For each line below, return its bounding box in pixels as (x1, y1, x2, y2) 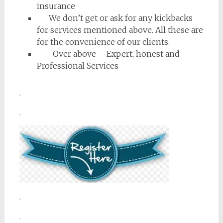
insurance (36, 1, 75, 11)
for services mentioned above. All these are (36, 25, 203, 35)
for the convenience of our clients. (36, 37, 170, 47)
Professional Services (36, 61, 118, 71)
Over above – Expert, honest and (36, 49, 180, 59)
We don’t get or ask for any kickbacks (36, 13, 193, 23)
